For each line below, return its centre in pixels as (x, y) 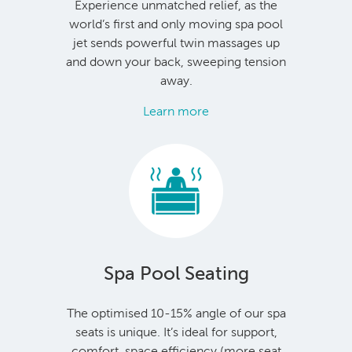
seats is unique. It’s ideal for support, (176, 332)
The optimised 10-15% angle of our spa (176, 313)
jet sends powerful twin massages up (176, 42)
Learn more (176, 111)
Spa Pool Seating (176, 273)
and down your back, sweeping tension (176, 61)
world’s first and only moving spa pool (176, 24)
